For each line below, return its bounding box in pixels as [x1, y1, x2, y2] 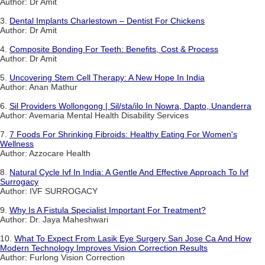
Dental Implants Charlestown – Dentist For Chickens [9, 16, 205, 26]
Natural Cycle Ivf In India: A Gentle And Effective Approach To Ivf [9, 167, 248, 177]
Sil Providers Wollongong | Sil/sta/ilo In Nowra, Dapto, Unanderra [9, 101, 251, 111]
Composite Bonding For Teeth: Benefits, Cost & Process [9, 44, 218, 54]
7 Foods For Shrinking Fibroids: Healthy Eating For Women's [9, 130, 237, 140]
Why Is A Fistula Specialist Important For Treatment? [9, 205, 206, 215]
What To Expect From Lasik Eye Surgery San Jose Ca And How [14, 234, 251, 244]
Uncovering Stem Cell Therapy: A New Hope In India [9, 73, 205, 83]
